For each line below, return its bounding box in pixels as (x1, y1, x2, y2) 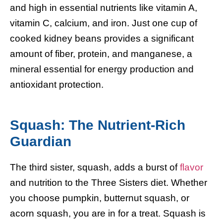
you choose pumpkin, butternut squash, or (10, 192, 189, 204)
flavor (180, 162, 203, 173)
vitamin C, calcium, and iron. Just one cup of (10, 17, 197, 29)
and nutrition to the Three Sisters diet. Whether (10, 177, 207, 188)
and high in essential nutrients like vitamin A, (10, 2, 197, 13)
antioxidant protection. (10, 79, 104, 90)
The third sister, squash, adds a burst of (10, 162, 180, 173)
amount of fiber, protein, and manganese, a (10, 48, 192, 59)
